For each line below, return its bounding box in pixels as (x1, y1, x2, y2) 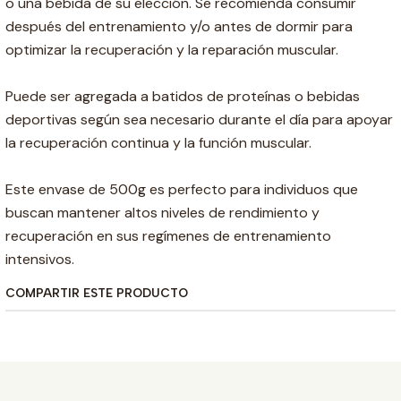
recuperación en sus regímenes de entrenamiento (5, 226, 331, 246)
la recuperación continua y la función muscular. (5, 133, 311, 153)
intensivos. (5, 250, 74, 269)
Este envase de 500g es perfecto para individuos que (5, 180, 358, 200)
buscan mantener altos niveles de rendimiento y (5, 203, 320, 223)
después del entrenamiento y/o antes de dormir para (5, 17, 353, 37)
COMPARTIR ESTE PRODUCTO (5, 286, 188, 301)
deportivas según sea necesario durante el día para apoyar (5, 110, 393, 130)
